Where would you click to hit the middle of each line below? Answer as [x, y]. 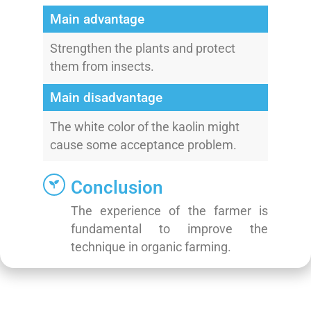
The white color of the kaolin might [144, 127]
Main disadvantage [106, 98]
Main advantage [97, 19]
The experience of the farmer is [169, 211]
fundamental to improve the [169, 229]
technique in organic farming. [151, 247]
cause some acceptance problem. [143, 145]
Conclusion [117, 187]
